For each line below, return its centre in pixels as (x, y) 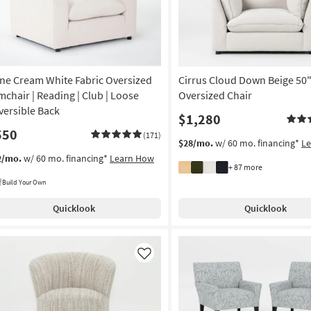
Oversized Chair (215, 95)
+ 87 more (245, 167)
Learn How (132, 159)
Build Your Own (24, 183)
